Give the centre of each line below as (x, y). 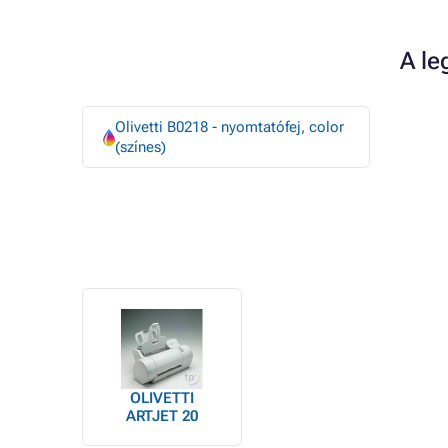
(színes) (140, 147)
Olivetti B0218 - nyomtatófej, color (229, 127)
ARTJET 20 (162, 416)
